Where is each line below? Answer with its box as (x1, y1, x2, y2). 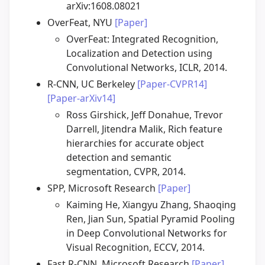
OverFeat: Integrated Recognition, (66, 33, 218, 46)
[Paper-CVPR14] (137, 77, 207, 91)
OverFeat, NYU (47, 16, 115, 30)
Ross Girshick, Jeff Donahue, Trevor (66, 108, 223, 122)
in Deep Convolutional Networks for (66, 227, 227, 240)
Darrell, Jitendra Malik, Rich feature (66, 122, 222, 136)
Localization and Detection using (66, 47, 212, 60)
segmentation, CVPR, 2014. (66, 165, 186, 179)
